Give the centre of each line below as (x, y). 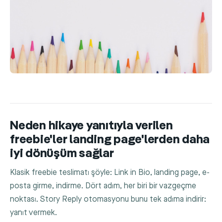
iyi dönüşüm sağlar (62, 154)
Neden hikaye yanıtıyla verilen (91, 126)
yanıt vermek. (33, 213)
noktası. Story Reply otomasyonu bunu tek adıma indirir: (108, 199)
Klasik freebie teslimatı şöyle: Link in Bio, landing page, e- (110, 172)
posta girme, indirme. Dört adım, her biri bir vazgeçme (103, 186)
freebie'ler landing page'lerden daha (110, 140)
